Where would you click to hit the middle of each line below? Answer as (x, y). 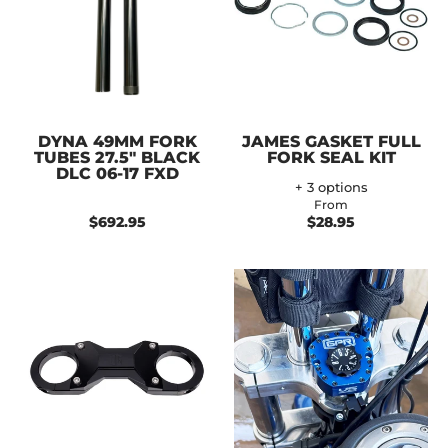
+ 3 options (331, 187)
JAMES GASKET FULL (331, 141)
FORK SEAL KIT (331, 157)
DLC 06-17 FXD (117, 173)
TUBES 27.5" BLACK (117, 157)
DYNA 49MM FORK (117, 141)
